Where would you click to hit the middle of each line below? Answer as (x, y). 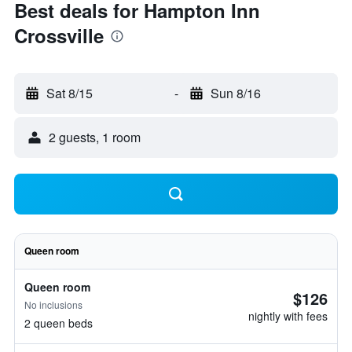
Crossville (59, 35)
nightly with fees (288, 316)
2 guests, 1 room (95, 137)
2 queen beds (59, 323)
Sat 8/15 (70, 93)
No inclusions (53, 304)
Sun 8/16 (235, 93)
